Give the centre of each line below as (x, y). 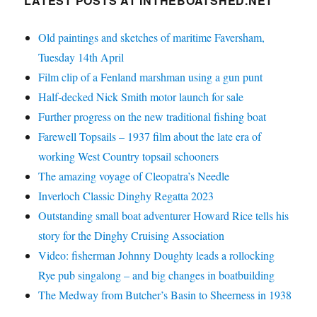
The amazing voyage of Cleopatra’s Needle (134, 175)
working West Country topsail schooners (129, 156)
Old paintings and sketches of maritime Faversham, (152, 37)
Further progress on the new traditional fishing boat (152, 116)
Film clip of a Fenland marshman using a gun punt (151, 76)
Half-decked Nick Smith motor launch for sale (141, 96)
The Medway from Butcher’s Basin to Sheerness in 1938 (165, 294)
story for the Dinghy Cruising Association (132, 235)
